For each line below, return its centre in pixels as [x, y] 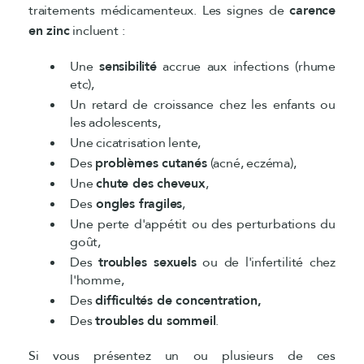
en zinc [49, 30]
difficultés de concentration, [178, 300]
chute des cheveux [151, 183]
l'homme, [97, 280]
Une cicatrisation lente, [136, 143]
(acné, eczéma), [251, 163]
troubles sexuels [147, 262]
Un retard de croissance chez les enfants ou [203, 104]
